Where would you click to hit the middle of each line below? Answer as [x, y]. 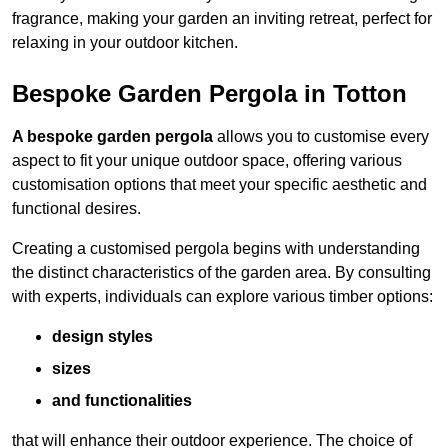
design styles [102, 337]
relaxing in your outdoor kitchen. [125, 43]
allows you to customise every [321, 137]
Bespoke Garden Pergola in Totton [209, 94]
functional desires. [76, 209]
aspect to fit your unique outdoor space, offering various [207, 161]
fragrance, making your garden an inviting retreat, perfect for [222, 19]
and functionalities [122, 401]
